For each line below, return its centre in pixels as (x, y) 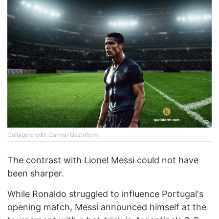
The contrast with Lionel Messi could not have (103, 160)
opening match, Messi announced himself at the (107, 207)
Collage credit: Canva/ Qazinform (53, 135)
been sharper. (36, 174)
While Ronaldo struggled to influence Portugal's (105, 194)
